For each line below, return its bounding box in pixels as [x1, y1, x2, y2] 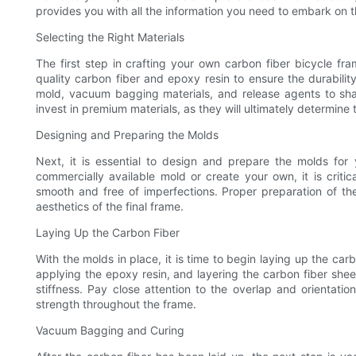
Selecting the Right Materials [36, 30, 184, 44]
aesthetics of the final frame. [36, 199, 184, 214]
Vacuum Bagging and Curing [36, 323, 184, 338]
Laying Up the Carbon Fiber [36, 226, 180, 240]
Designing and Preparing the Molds [36, 128, 219, 142]
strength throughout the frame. [36, 297, 196, 311]
